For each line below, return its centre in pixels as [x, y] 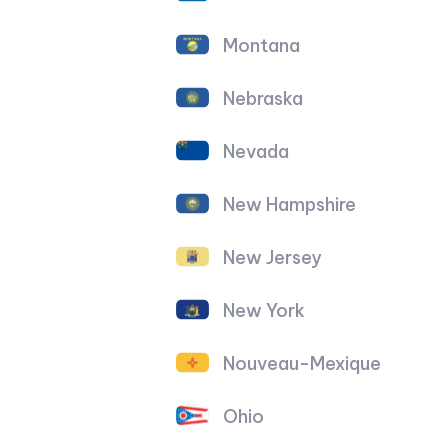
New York [264, 310]
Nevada [256, 151]
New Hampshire [290, 204]
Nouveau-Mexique [302, 363]
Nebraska [263, 98]
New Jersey [273, 257]
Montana [262, 45]
